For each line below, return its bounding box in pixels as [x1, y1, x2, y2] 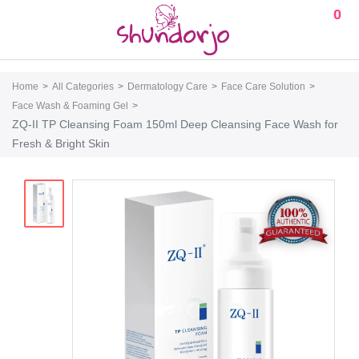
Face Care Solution [221, 81, 305, 92]
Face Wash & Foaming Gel [12, 100, 128, 111]
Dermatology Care [127, 81, 208, 92]
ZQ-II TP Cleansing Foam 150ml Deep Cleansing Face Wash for [12, 118, 338, 131]
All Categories [52, 81, 114, 92]
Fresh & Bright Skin [12, 137, 110, 150]
